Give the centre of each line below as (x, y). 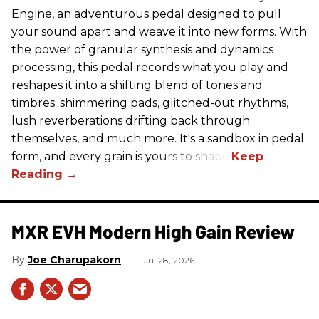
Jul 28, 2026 (169, 260)
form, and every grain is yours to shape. (121, 156)
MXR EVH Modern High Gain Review (153, 231)
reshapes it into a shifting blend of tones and (137, 85)
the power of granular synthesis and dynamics (142, 49)
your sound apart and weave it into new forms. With (159, 31)
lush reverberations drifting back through (131, 120)
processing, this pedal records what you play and (150, 67)
